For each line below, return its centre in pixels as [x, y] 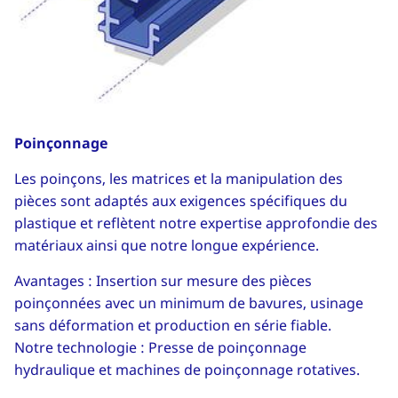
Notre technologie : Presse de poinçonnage [160, 347]
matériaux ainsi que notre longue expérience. [167, 245]
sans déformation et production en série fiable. [173, 325]
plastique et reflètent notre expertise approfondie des [196, 223]
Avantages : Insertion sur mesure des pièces [163, 280]
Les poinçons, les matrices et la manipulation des [179, 178]
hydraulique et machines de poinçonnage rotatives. [187, 369]
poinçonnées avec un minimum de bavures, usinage [189, 302]
